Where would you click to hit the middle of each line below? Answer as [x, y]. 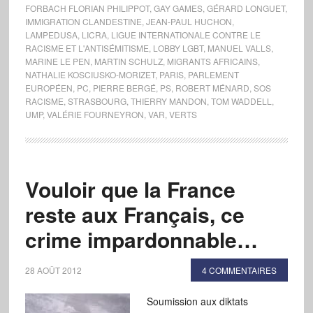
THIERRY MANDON [168, 101]
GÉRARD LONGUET [246, 8]
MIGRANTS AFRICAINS [212, 61]
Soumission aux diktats [197, 301]
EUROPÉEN [49, 88]
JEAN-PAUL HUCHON [189, 21]
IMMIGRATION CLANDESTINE [83, 21]
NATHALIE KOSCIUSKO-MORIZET [90, 74]
